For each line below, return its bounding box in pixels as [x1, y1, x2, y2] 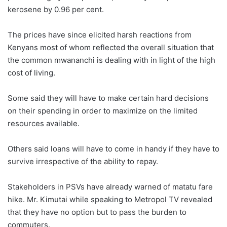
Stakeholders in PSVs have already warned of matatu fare [8, 181, 213, 192]
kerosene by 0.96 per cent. [8, 4, 104, 14]
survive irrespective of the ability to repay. [8, 156, 158, 166]
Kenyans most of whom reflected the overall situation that [8, 42, 214, 52]
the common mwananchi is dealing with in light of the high [8, 55, 215, 65]
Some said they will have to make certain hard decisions [8, 93, 209, 103]
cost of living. [8, 67, 55, 78]
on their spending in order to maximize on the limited [8, 105, 198, 116]
